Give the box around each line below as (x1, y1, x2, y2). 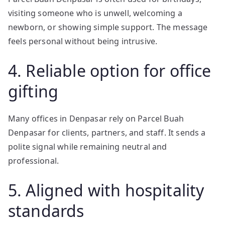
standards (8, 200, 84, 221)
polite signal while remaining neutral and (8, 141, 167, 152)
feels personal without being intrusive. (8, 36, 158, 47)
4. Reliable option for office (8, 60, 211, 81)
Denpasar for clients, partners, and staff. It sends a (8, 127, 206, 138)
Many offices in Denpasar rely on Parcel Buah (8, 113, 184, 124)
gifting (8, 80, 59, 102)
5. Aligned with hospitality (8, 179, 204, 201)
